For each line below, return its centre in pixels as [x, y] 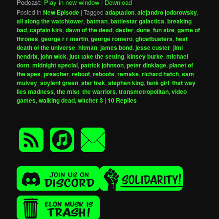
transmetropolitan [144, 91]
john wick [54, 56]
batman [97, 21]
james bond [117, 47]
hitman [88, 47]
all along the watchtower [50, 21]
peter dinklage [147, 65]
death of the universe [46, 47]
